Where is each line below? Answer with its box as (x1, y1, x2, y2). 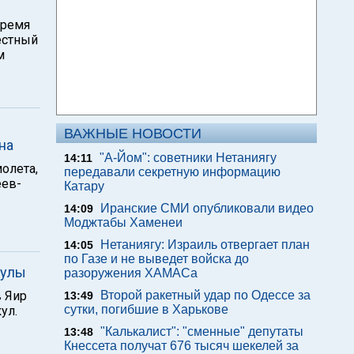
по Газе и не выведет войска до (64, 252, 249, 265)
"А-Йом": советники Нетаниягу (100, 151, 277, 164)
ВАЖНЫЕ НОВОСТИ (64, 126, 201, 141)
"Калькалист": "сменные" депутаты (100, 325, 303, 338)
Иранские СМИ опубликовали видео (100, 201, 314, 215)
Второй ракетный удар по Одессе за (100, 288, 311, 302)
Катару (64, 179, 104, 193)
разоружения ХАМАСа (64, 266, 198, 280)
